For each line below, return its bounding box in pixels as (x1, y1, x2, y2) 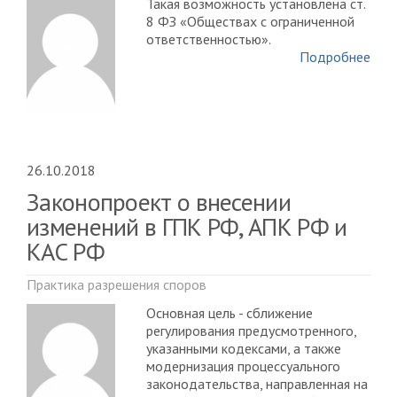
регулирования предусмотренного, (146, 321, 356, 339)
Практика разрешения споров (27, 275, 206, 293)
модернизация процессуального (146, 356, 340, 375)
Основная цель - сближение (146, 303, 313, 322)
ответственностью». (146, 30, 271, 49)
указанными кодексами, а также (146, 339, 341, 357)
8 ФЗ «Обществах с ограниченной (146, 12, 354, 31)
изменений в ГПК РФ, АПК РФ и (27, 209, 347, 243)
